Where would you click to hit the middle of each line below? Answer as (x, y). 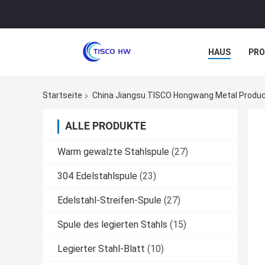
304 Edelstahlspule (97, 176)
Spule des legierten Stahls (112, 225)
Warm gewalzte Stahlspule (113, 152)
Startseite (62, 96)
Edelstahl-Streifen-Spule (109, 201)
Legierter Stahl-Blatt (101, 249)
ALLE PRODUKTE (106, 126)
